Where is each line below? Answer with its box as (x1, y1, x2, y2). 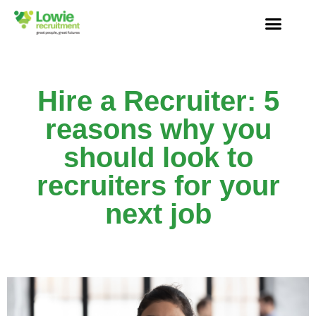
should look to (63, 141, 253, 173)
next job (104, 197, 212, 229)
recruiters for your (36, 169, 280, 201)
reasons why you (44, 113, 272, 145)
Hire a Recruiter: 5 (37, 85, 279, 116)
